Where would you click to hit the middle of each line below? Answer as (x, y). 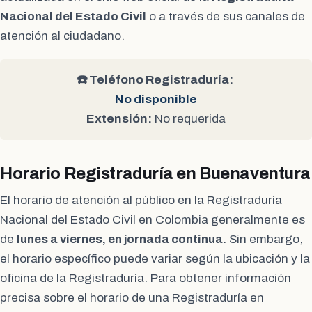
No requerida (189, 119)
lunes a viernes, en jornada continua (120, 240)
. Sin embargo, (263, 240)
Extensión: (119, 119)
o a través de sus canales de (226, 17)
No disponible (156, 100)
